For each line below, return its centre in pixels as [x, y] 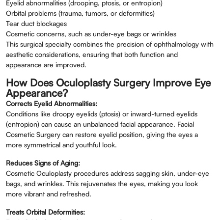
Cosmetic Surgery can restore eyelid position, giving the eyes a [102, 134]
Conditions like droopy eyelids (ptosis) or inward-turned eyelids [102, 114]
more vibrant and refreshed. [49, 194]
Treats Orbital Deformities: [45, 212]
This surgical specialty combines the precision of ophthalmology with [110, 44]
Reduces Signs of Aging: [43, 163]
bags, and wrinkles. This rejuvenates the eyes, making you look [102, 183]
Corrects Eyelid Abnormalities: [52, 103]
